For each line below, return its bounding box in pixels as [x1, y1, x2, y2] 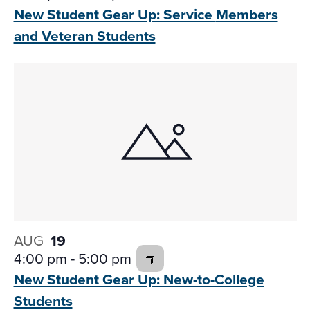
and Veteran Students [13, 24, 156, 46]
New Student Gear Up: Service [13, 3, 216, 25]
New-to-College [163, 268, 264, 291]
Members [215, 3, 278, 25]
